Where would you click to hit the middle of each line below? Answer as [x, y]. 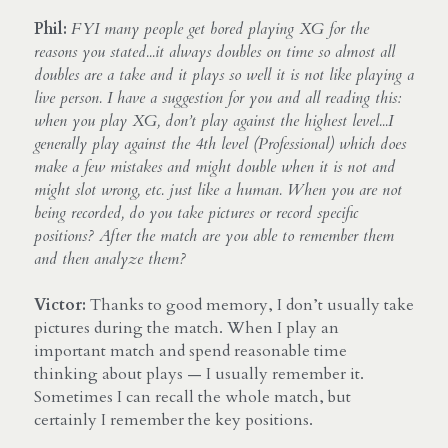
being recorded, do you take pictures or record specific [196, 212]
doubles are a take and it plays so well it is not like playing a [224, 74]
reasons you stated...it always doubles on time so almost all [214, 51]
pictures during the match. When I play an [186, 327]
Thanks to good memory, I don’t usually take [250, 304]
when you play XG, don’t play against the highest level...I [213, 120]
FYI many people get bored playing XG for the [220, 28]
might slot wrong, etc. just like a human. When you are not [218, 189]
